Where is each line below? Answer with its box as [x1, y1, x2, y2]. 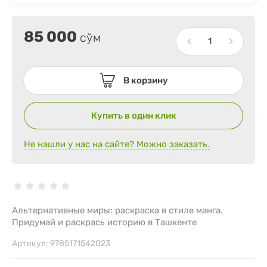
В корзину [123, 74, 168, 86]
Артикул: [12, 238, 48, 249]
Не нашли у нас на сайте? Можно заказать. [24, 138, 210, 150]
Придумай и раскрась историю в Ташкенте [12, 216, 197, 228]
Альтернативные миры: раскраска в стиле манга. [12, 204, 223, 216]
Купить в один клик [91, 110, 176, 121]
